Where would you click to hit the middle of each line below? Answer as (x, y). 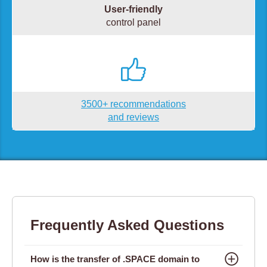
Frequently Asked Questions (127, 225)
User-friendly (133, 9)
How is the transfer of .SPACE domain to (115, 259)
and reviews (133, 117)
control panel (133, 22)
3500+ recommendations (133, 104)
